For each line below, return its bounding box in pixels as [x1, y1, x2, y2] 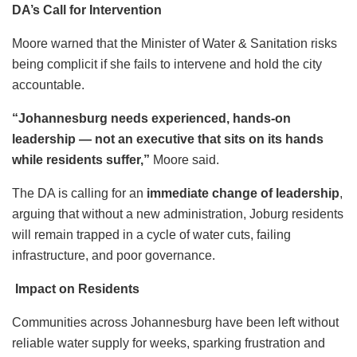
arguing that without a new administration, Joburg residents [12, 206, 343, 221]
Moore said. [150, 152, 219, 167]
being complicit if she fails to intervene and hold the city [12, 57, 322, 71]
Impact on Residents [12, 281, 139, 296]
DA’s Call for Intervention [12, 2, 162, 17]
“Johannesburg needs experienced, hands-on [12, 111, 291, 125]
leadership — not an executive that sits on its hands [12, 131, 324, 146]
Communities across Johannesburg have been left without [12, 315, 339, 329]
